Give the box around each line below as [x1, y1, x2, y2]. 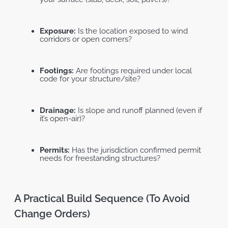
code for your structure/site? [40, 74, 140, 84]
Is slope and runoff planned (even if [78, 106, 202, 116]
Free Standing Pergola [72, 176, 156, 185]
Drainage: [40, 106, 78, 116]
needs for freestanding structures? [40, 154, 160, 163]
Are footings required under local [76, 66, 192, 76]
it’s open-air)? [40, 114, 85, 124]
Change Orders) [14, 208, 90, 220]
